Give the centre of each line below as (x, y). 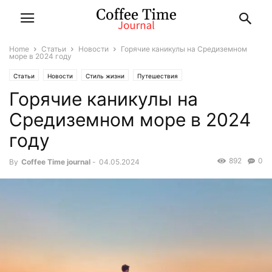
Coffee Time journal (56, 162)
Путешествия (158, 76)
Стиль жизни (105, 76)
